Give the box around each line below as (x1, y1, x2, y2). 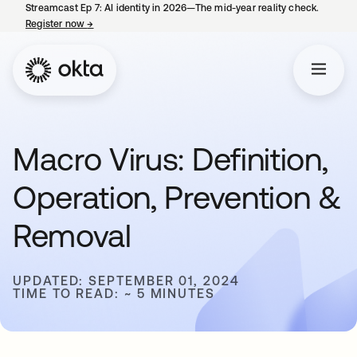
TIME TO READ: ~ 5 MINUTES (13, 286, 215, 300)
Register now (25, 18, 88, 29)
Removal (13, 218, 131, 253)
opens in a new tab (93, 18, 180, 29)
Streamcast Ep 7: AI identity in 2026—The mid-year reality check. (25, 2, 320, 14)
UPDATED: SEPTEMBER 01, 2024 (13, 273, 240, 288)
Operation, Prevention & (13, 179, 342, 215)
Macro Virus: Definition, (13, 141, 328, 177)
